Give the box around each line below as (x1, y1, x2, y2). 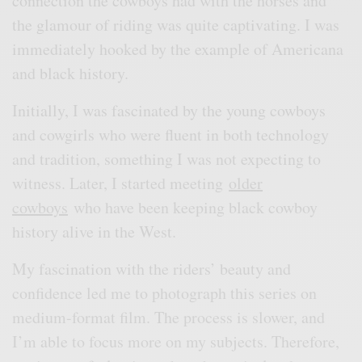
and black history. (12, 61, 129, 84)
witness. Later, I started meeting (12, 171, 229, 194)
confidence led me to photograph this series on (12, 281, 318, 304)
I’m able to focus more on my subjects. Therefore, (12, 330, 340, 352)
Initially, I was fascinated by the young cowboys (12, 99, 326, 121)
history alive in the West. (12, 220, 177, 242)
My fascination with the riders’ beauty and (12, 257, 292, 280)
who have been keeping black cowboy (68, 196, 318, 218)
